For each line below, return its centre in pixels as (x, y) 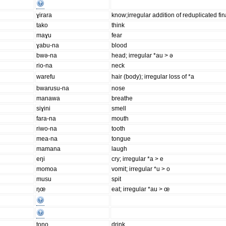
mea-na (47, 139)
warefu (46, 77)
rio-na (45, 66)
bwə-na (47, 56)
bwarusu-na (53, 89)
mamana (49, 149)
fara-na (46, 119)
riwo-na (47, 129)
